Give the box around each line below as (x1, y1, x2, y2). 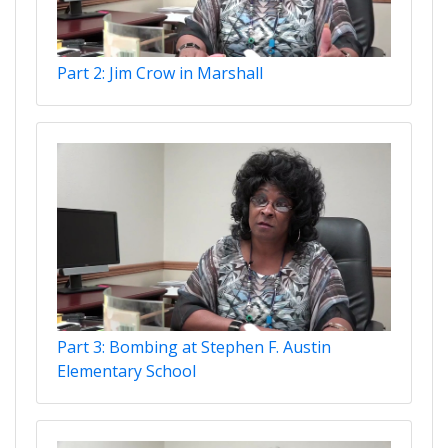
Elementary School (57, 359, 196, 382)
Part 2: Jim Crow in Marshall (57, 61, 263, 84)
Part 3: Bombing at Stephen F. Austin (57, 335, 331, 358)
